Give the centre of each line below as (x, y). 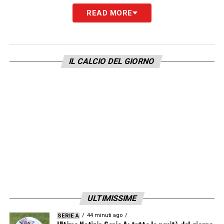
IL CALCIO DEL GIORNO (112, 61)
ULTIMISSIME (112, 198)
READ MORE (109, 13)
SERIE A (68, 215)
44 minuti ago (104, 215)
